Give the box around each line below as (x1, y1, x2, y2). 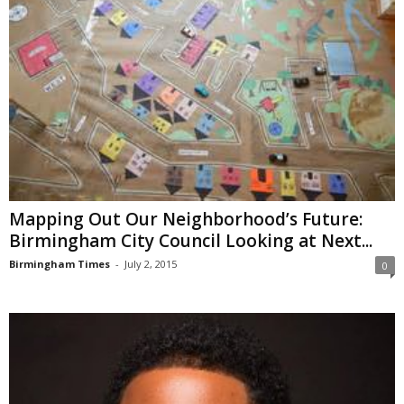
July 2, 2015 (124, 256, 177, 271)
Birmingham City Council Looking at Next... (9, 228, 372, 252)
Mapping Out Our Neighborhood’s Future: (9, 207, 363, 231)
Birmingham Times (9, 256, 110, 271)
